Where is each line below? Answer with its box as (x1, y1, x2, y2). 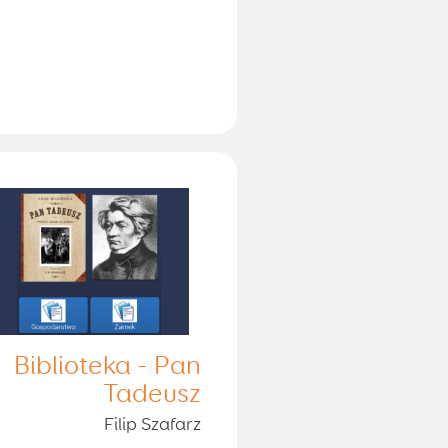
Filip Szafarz (103, 415, 201, 434)
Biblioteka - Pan (13, 353, 201, 380)
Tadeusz (102, 381, 201, 408)
